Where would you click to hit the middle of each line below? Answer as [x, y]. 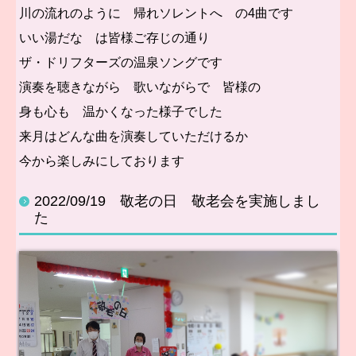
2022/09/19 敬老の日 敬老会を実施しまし [178, 201]
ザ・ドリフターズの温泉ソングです [121, 63]
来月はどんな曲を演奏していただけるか [134, 137]
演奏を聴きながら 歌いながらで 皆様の [140, 87]
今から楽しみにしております [102, 161]
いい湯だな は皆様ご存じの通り [115, 38]
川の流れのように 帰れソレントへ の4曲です [157, 14]
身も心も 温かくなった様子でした [121, 112]
